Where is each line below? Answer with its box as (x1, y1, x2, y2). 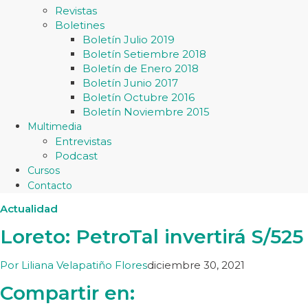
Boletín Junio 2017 (82, 76, 178, 89)
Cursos (27, 164, 60, 177)
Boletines (55, 19, 104, 32)
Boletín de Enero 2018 (82, 62, 199, 75)
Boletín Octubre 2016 (82, 91, 195, 104)
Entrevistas (55, 135, 111, 148)
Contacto (27, 179, 72, 192)
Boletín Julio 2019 (82, 33, 175, 46)
